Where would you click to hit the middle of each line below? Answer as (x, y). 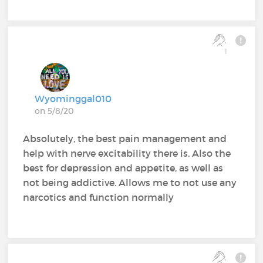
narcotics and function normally (99, 197)
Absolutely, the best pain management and (125, 138)
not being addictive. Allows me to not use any (130, 182)
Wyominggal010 (73, 98)
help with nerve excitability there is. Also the (127, 153)
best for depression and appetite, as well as (123, 168)
